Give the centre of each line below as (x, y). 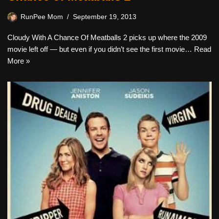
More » (19, 61)
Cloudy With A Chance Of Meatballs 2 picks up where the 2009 (107, 38)
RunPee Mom (42, 17)
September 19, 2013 (105, 17)
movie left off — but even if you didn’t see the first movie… (101, 49)
